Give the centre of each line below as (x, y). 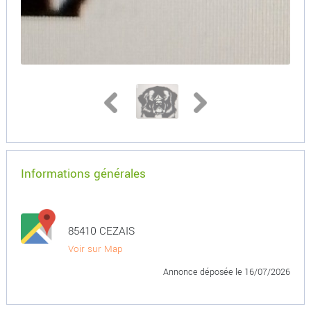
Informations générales (83, 174)
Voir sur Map (95, 249)
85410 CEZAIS (101, 231)
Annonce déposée (200, 272)
